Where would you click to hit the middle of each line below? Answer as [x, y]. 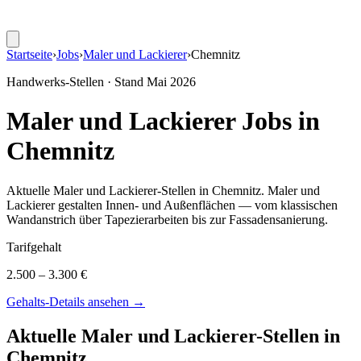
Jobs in [278, 121]
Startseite [29, 54]
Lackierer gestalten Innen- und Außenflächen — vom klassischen [172, 205]
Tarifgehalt [34, 247]
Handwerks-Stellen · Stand [77, 82]
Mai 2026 [171, 82]
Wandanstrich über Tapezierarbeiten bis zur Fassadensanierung [166, 219]
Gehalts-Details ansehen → [76, 301]
